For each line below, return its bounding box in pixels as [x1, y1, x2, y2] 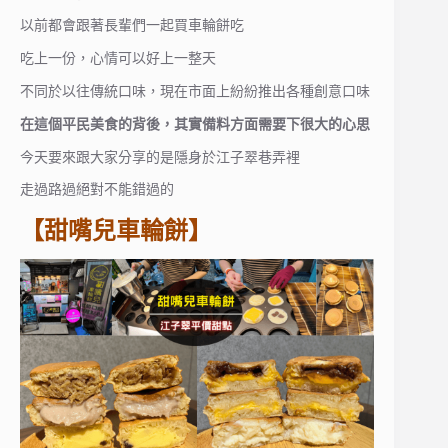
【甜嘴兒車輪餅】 [20, 217, 212, 245]
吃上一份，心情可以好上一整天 [20, 50, 216, 67]
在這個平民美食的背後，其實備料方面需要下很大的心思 [20, 115, 370, 132]
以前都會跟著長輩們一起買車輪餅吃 [20, 17, 244, 34]
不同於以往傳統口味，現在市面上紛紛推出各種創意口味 [20, 82, 370, 99]
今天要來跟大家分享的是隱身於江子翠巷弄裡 [20, 148, 300, 165]
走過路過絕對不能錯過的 [20, 181, 174, 198]
